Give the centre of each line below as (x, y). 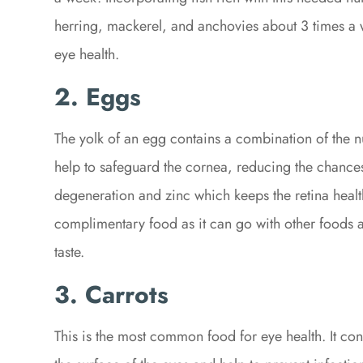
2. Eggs (98, 97)
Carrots (127, 295)
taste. (70, 252)
